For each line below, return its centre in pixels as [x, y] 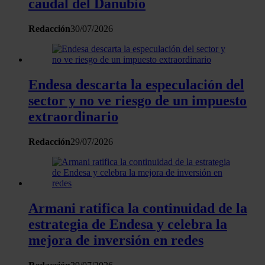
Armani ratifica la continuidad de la [138, 208]
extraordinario [73, 117]
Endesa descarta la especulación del [136, 85]
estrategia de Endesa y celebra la [128, 224]
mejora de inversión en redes [116, 240]
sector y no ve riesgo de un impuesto [138, 101]
